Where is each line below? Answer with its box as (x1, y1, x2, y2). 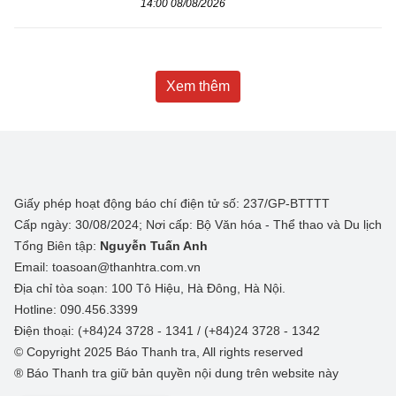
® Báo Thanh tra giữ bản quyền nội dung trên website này (14, 366, 339, 381)
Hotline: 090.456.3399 (14, 302, 138, 317)
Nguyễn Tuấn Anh (100, 239, 208, 254)
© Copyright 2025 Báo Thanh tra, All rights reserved (14, 345, 303, 360)
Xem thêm (166, 79, 230, 95)
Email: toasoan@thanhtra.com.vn (14, 260, 201, 275)
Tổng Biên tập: (14, 239, 100, 254)
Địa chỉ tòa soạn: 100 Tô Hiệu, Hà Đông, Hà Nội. (14, 281, 286, 296)
